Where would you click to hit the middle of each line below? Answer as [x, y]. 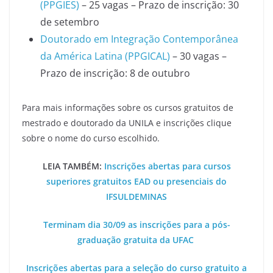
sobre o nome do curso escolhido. [91, 138]
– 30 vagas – [198, 56]
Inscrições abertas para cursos [167, 166]
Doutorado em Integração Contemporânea [139, 39]
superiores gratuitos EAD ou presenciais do [136, 181]
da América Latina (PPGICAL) [105, 56]
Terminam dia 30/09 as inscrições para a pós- [136, 225]
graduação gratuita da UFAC [136, 240]
